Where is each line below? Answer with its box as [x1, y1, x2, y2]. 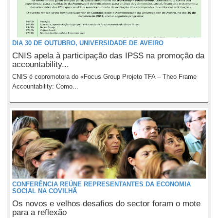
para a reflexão [12, 208, 67, 217]
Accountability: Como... [12, 83, 78, 90]
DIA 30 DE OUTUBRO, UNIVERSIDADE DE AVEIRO [12, 39, 163, 47]
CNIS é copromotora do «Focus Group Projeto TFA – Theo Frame [12, 73, 197, 80]
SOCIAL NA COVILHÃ [12, 187, 77, 195]
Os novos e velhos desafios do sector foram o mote [12, 199, 200, 208]
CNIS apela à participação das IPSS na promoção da [12, 51, 204, 60]
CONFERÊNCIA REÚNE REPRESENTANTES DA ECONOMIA [12, 181, 191, 188]
